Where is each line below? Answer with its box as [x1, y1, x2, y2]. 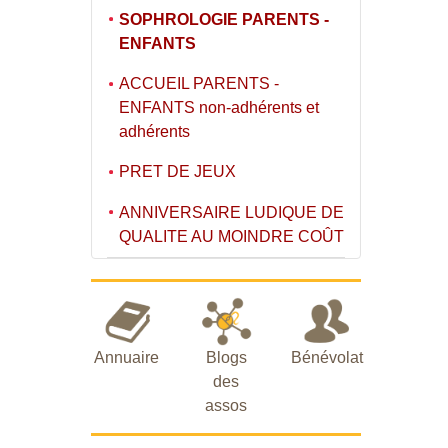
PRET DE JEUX [119, 163, 236, 181]
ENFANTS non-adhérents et [119, 98, 319, 116]
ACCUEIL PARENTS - [119, 74, 279, 92]
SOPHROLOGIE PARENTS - [119, 10, 329, 28]
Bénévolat [291, 348, 363, 366]
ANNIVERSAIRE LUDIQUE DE [119, 203, 344, 221]
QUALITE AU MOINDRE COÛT [119, 227, 344, 245]
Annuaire [93, 348, 159, 366]
